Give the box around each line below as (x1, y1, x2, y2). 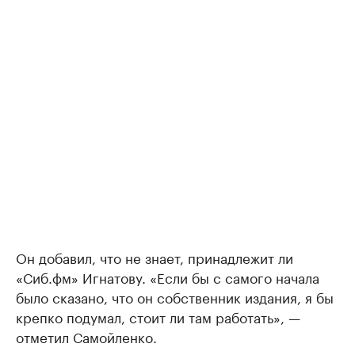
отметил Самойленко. (16, 326, 157, 346)
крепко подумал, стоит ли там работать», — (16, 306, 300, 326)
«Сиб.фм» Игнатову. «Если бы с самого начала (16, 266, 319, 287)
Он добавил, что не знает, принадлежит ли (16, 246, 293, 267)
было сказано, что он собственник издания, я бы (16, 286, 334, 307)
